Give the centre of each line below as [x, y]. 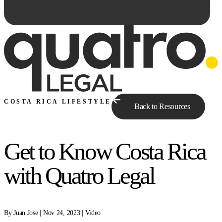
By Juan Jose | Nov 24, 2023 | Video [53, 213]
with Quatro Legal [79, 176]
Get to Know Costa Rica [105, 152]
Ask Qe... [37, 146]
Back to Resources [162, 106]
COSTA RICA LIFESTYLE [58, 101]
